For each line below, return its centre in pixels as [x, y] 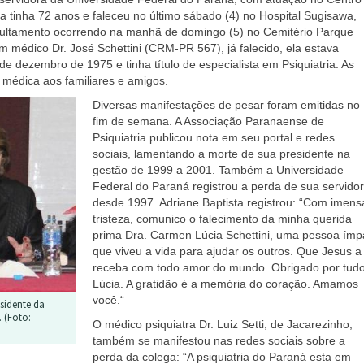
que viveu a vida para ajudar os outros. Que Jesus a [227, 251]
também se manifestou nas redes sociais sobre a [219, 340]
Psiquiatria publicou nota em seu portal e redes [213, 137]
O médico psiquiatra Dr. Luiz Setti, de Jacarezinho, [222, 324]
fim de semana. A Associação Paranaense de [208, 121]
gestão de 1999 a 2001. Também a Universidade [218, 170]
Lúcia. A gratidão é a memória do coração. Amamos [225, 284]
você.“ [108, 300]
